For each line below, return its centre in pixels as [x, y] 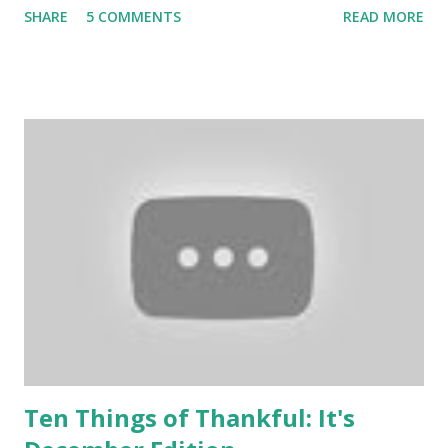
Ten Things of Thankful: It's [189, 417]
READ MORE [383, 16]
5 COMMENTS [133, 16]
